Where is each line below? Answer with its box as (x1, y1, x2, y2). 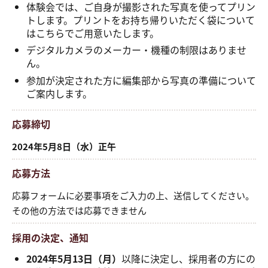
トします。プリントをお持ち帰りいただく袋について (26, 12, 255, 27)
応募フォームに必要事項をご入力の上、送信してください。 (12, 188, 254, 202)
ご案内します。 (26, 86, 92, 100)
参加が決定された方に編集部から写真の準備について (26, 72, 256, 87)
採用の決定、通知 (12, 230, 89, 245)
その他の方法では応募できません (12, 203, 147, 217)
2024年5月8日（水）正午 (12, 139, 116, 153)
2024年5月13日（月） (26, 251, 121, 266)
